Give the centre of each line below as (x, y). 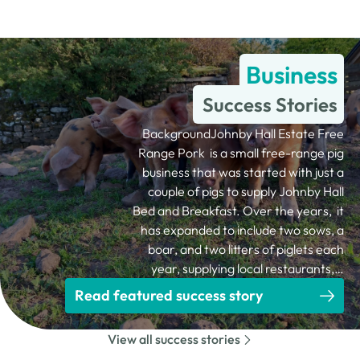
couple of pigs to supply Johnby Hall (246, 191)
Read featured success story (169, 295)
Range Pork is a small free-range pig (241, 153)
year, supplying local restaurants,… (247, 268)
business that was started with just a (243, 172)
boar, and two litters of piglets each (246, 249)
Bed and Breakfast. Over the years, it (238, 211)
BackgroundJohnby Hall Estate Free (243, 133)
